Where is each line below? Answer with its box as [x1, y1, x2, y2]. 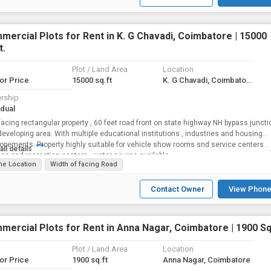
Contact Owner [151, 184, 205, 194]
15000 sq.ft [72, 76, 112, 85]
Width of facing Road [50, 160, 117, 168]
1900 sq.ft [72, 255, 108, 264]
